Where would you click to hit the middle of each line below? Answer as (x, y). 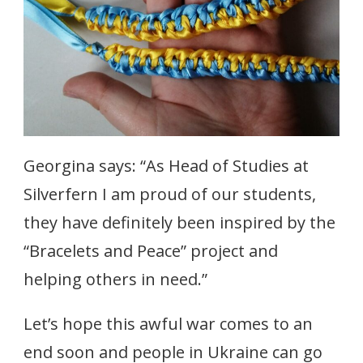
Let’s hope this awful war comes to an (168, 324)
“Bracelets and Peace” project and (151, 251)
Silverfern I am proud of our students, (170, 194)
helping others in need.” (115, 280)
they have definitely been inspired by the (179, 223)
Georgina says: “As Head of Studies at (166, 166)
